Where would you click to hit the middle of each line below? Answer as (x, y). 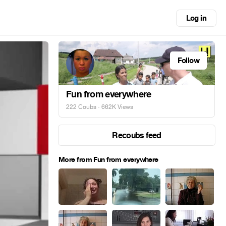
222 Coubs (81, 107)
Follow (188, 61)
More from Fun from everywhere (108, 160)
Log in (196, 18)
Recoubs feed (137, 135)
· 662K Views (115, 107)
